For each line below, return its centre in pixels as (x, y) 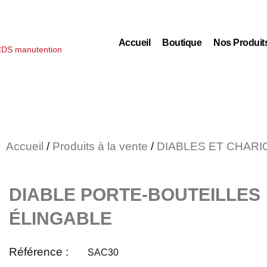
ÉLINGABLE (60, 218)
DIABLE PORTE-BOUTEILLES (135, 195)
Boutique (182, 43)
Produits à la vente (100, 146)
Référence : (39, 252)
